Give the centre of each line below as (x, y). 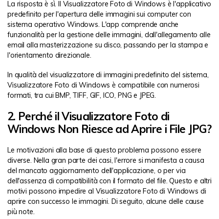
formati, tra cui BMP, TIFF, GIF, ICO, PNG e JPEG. (82, 96)
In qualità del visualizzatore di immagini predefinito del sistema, (108, 75)
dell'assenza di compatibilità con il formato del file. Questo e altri (109, 181)
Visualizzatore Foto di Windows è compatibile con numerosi (103, 85)
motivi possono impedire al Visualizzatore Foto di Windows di (107, 191)
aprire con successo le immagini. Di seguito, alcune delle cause (106, 201)
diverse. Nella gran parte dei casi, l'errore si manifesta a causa (106, 160)
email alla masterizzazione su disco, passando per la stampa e (108, 45)
